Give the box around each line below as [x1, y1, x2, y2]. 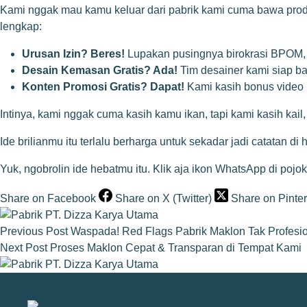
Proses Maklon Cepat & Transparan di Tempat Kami [50, 242, 302, 254]
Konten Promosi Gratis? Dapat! [22, 81, 184, 93]
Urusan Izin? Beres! [22, 48, 125, 60]
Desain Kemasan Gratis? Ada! [22, 64, 177, 77]
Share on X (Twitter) [115, 193, 212, 205]
